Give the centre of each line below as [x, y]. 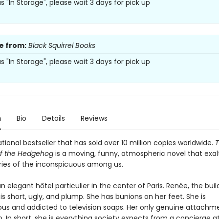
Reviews [94, 118]
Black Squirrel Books [62, 45]
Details [53, 118]
